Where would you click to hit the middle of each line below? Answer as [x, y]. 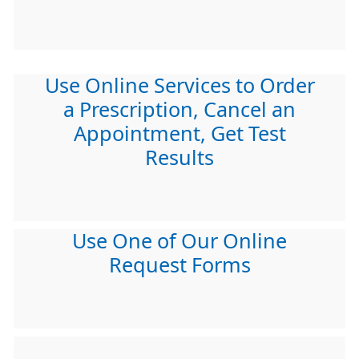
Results [179, 158]
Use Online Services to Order [179, 86]
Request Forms [179, 265]
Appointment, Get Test [179, 134]
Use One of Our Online [179, 241]
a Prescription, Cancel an [179, 110]
